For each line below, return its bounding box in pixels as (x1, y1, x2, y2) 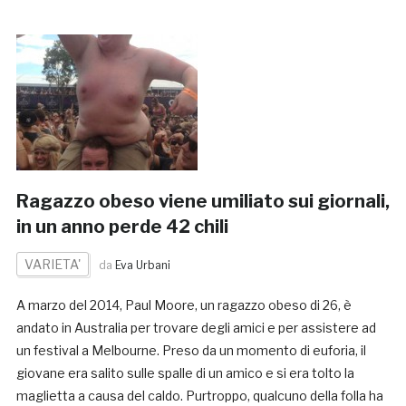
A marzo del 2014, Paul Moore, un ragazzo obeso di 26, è (15, 297, 352, 314)
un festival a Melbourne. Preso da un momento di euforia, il (15, 343, 366, 359)
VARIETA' (24, 256, 81, 273)
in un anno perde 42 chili (15, 216, 228, 238)
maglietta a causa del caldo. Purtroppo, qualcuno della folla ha (15, 388, 383, 404)
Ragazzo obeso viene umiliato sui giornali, (15, 190, 390, 213)
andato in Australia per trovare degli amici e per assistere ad (15, 320, 376, 336)
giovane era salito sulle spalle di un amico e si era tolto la (15, 365, 354, 382)
